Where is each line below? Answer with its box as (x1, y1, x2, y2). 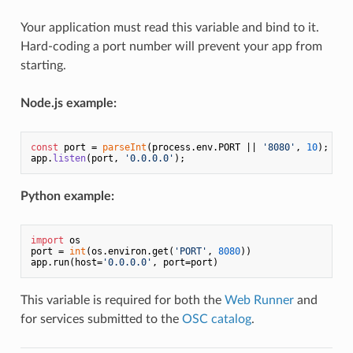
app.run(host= (30, 256, 102, 268)
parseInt (102, 141, 147, 153)
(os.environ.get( (85, 245, 174, 257)
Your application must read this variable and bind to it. (20, 20, 319, 34)
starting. (20, 58, 66, 72)
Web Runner (224, 293, 294, 307)
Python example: (20, 189, 114, 203)
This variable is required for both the (20, 293, 225, 307)
